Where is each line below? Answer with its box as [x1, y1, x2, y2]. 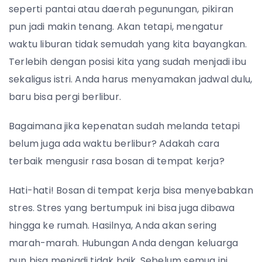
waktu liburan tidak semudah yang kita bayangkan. [9, 37, 247, 51]
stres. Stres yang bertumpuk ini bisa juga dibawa [9, 201, 235, 215]
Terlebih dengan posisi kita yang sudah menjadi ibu [9, 55, 247, 68]
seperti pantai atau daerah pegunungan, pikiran [9, 2, 234, 16]
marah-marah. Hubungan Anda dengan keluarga [9, 236, 239, 250]
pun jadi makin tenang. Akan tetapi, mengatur [9, 20, 223, 33]
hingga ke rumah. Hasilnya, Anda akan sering [9, 219, 217, 232]
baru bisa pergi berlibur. [9, 90, 121, 104]
